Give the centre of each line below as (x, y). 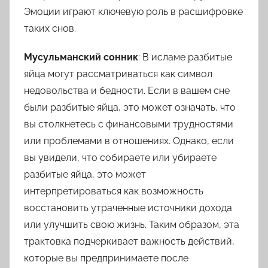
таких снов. (50, 29)
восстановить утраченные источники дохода (128, 208)
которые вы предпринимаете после (106, 258)
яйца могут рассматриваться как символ (118, 74)
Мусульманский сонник (81, 57)
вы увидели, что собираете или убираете (120, 158)
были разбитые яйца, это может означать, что (130, 108)
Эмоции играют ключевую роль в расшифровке (133, 12)
